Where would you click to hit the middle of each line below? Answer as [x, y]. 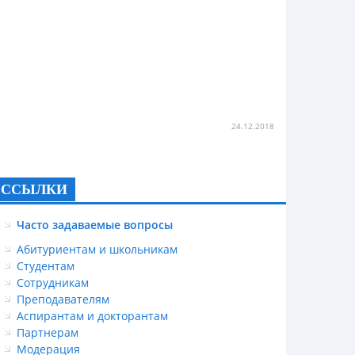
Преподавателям [63, 299]
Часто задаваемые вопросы [95, 225]
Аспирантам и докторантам [92, 316]
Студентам [46, 266]
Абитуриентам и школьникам [97, 249]
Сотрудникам [53, 282]
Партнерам [48, 332]
